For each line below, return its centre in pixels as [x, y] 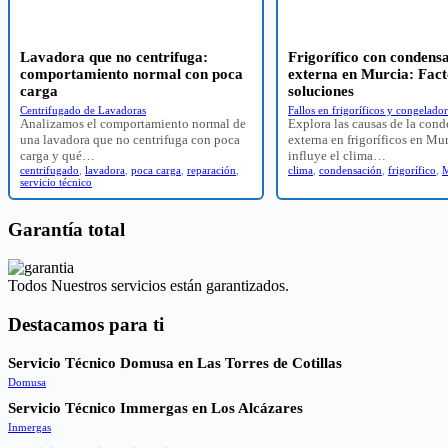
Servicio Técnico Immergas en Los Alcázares [155, 407]
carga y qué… [57, 155]
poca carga [156, 169]
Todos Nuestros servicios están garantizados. [148, 286]
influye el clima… [337, 155]
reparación [211, 169]
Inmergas [29, 426]
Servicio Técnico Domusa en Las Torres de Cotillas [175, 362]
